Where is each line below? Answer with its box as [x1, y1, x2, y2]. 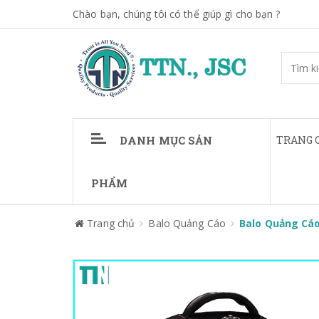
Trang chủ [87, 216, 135, 230]
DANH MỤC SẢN [120, 133, 213, 147]
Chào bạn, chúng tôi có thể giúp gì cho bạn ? [73, 7, 281, 21]
